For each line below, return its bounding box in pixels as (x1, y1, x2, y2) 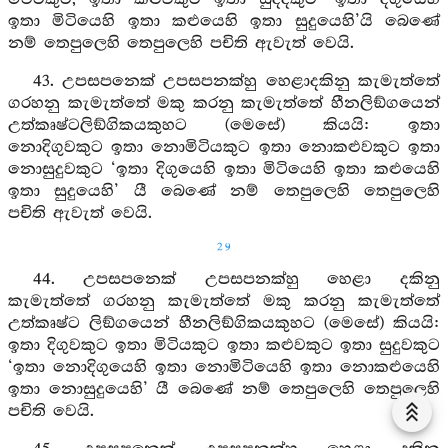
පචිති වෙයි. (8, 402, 94, 421)
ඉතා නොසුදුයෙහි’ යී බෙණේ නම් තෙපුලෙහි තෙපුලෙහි (8, 380, 440, 399)
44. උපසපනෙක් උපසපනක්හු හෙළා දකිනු (32, 270, 440, 289)
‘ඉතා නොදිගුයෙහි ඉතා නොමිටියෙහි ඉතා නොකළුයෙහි (8, 358, 440, 377)
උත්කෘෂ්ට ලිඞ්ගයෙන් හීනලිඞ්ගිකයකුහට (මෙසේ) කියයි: (8, 314, 440, 333)
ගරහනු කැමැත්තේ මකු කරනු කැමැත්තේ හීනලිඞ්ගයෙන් (8, 94, 440, 113)
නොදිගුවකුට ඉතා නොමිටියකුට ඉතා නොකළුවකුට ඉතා (8, 138, 440, 157)
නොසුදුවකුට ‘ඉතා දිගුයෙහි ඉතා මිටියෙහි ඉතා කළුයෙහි (8, 160, 440, 179)
